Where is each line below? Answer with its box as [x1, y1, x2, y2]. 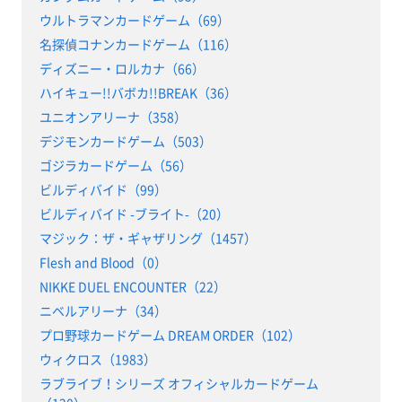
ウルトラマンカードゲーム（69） [39, 10, 230, 29]
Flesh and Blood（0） [39, 252, 167, 271]
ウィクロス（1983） [39, 349, 156, 368]
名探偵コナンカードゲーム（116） [39, 34, 237, 53]
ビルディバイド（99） [39, 179, 167, 198]
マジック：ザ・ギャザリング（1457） [39, 228, 257, 247]
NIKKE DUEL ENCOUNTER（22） [39, 276, 226, 295]
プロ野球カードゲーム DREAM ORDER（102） [39, 325, 301, 344]
